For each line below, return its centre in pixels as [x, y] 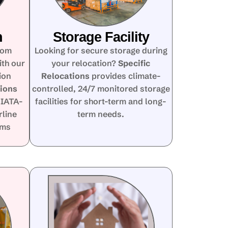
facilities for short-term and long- [101, 101]
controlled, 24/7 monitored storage [101, 88]
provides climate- [125, 76]
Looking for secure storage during [101, 50]
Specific [134, 63]
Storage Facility [101, 37]
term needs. [101, 114]
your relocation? [85, 63]
